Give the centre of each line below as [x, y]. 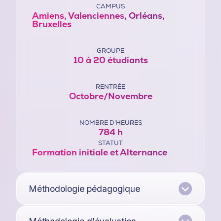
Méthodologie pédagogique [84, 189]
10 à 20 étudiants [110, 60]
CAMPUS [110, 6]
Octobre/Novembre [110, 96]
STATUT [110, 143]
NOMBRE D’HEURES [110, 123]
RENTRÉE [110, 87]
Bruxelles [52, 24]
